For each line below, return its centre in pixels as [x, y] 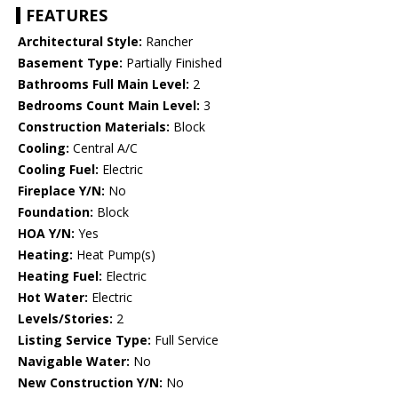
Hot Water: [53, 298]
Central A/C [103, 148]
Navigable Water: [74, 362]
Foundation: [56, 212]
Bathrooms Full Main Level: [103, 84]
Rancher [167, 42]
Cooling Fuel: [58, 170]
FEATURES [67, 16]
